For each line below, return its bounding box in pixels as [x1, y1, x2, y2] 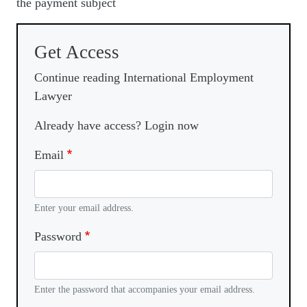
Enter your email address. [34, 202, 134, 214]
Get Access [34, 42, 119, 63]
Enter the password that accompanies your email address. [34, 284, 255, 295]
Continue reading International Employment [34, 71, 254, 85]
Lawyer [34, 89, 72, 103]
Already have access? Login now [34, 119, 199, 133]
